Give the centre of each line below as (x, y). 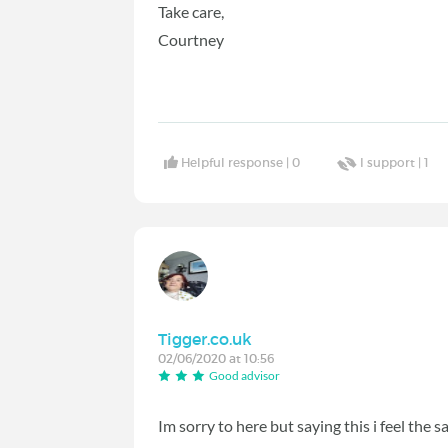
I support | (392, 163)
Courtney (191, 39)
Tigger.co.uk (205, 339)
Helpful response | (237, 163)
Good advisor (245, 376)
